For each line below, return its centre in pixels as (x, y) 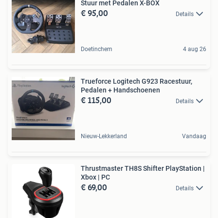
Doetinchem (97, 49)
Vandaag (194, 136)
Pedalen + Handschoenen (120, 90)
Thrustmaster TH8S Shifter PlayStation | (143, 169)
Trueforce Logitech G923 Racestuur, (136, 82)
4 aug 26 (195, 49)
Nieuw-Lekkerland (104, 136)
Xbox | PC (95, 177)
